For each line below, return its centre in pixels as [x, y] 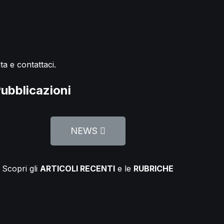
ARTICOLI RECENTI [78, 168]
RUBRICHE [154, 168]
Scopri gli [21, 168]
